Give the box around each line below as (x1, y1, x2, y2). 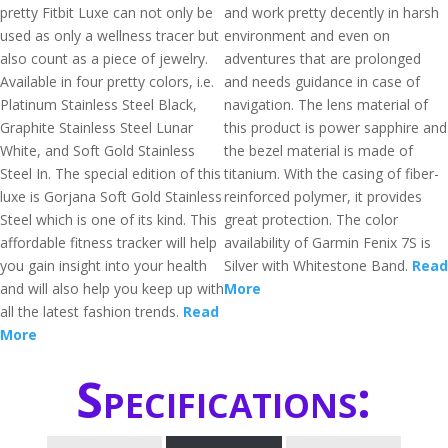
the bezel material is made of (224, 141, 413, 160)
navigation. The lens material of (224, 95, 428, 114)
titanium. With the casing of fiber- (224, 164, 439, 183)
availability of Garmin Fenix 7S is (224, 233, 431, 252)
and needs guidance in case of (224, 72, 420, 91)
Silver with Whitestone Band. (224, 256, 412, 275)
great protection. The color (224, 210, 398, 229)
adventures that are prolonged (224, 49, 421, 68)
